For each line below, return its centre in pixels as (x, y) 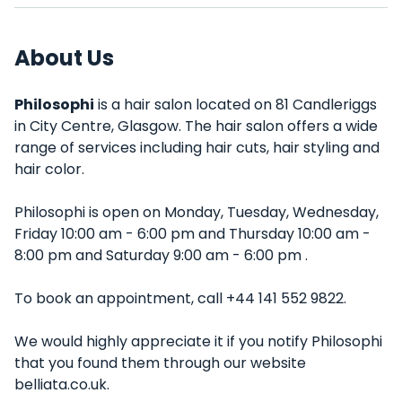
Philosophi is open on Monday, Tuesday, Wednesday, (197, 212)
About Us (64, 58)
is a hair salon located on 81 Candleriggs (236, 105)
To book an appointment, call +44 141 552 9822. (180, 298)
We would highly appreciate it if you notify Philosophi (198, 341)
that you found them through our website (160, 363)
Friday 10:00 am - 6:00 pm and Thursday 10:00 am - (192, 234)
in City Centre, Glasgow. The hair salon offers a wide (196, 126)
